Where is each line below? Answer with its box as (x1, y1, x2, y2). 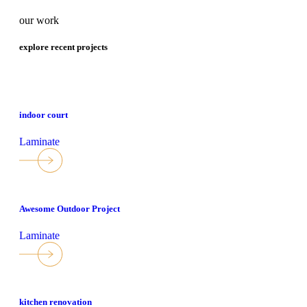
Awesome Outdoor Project (19, 203, 120, 214)
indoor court (19, 109, 68, 120)
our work (19, 14, 59, 27)
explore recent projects (19, 42, 108, 53)
